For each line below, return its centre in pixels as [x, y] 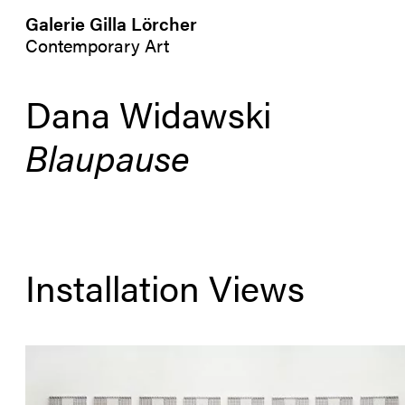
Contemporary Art [97, 45]
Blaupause [108, 157]
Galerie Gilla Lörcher [111, 23]
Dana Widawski [148, 113]
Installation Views [165, 287]
